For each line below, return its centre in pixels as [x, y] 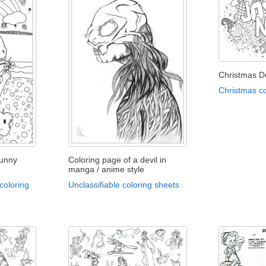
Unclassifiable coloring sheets [123, 184]
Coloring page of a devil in [117, 159]
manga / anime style [106, 169]
